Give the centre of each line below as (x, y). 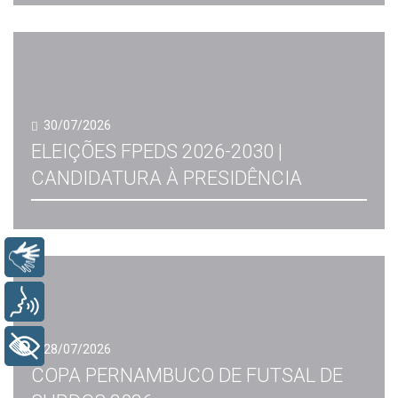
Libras (77, 258)
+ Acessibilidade (110, 346)
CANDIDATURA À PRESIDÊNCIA (167, 178)
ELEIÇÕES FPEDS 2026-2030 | (157, 151)
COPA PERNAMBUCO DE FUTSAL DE (187, 375)
